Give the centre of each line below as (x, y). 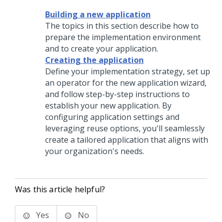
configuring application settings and (112, 117)
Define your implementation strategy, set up (128, 71)
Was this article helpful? (60, 189)
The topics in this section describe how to (122, 26)
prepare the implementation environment (123, 37)
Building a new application (98, 14)
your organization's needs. (95, 151)
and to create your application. (102, 49)
